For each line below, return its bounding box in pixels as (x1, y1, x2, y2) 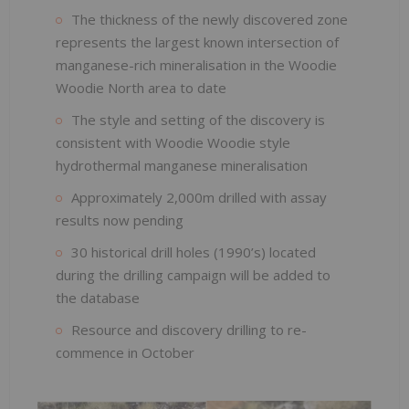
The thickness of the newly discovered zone (71, 9, 348, 28)
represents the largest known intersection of (56, 32, 339, 51)
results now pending (56, 210, 184, 229)
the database (56, 288, 140, 307)
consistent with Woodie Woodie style (56, 132, 290, 152)
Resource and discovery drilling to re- (71, 320, 307, 339)
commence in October (56, 342, 194, 362)
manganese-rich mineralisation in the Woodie (56, 55, 337, 74)
